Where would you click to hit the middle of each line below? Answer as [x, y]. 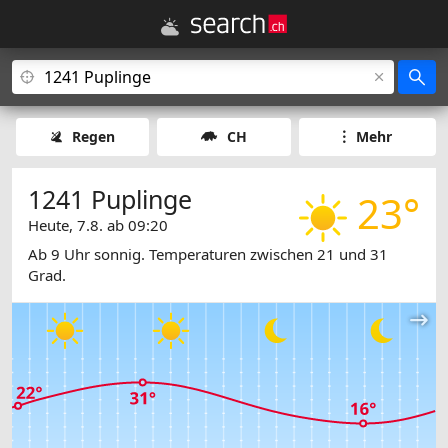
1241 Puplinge [110, 199]
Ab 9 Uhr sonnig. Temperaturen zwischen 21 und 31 [208, 254]
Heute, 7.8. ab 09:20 [98, 225]
